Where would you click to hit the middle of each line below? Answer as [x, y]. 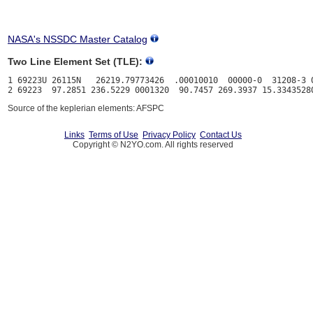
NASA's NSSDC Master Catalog [78, 39]
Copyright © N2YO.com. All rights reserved [153, 145]
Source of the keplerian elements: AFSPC [86, 109]
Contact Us [221, 135]
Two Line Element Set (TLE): [75, 62]
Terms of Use [114, 135]
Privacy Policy [169, 135]
